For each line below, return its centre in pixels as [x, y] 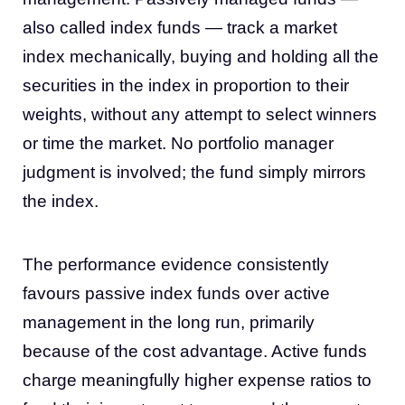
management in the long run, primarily [169, 322]
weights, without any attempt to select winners [200, 114]
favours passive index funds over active [176, 293]
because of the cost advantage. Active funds [195, 351]
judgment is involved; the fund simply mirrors [194, 172]
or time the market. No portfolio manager [178, 143]
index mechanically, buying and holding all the [201, 57]
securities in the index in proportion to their [186, 85]
